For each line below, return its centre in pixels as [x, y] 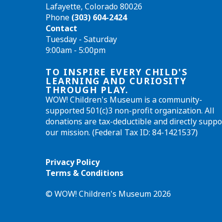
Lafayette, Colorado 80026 [94, 7]
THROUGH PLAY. [87, 90]
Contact [61, 28]
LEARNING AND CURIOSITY [116, 81]
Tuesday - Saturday [81, 39]
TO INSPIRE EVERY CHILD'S [117, 72]
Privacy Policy [73, 162]
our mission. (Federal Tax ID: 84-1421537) [122, 133]
